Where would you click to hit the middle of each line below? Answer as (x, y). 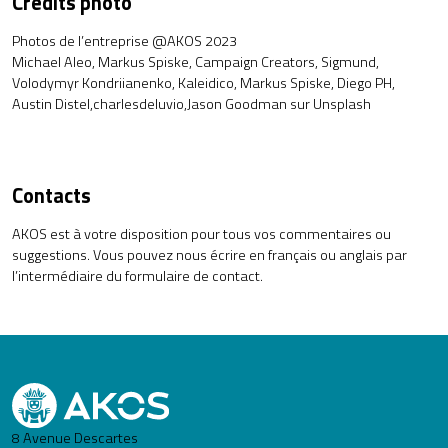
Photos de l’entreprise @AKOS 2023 (124, 41)
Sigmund (348, 62)
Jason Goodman (237, 104)
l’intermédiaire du (68, 276)
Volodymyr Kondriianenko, (93, 83)
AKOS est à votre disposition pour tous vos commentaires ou (201, 234)
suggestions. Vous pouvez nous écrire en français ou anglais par (209, 255)
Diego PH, (366, 83)
